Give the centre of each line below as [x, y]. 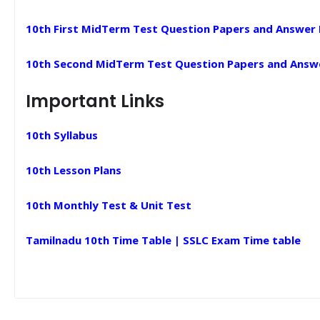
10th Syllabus [62, 135]
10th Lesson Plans [74, 170]
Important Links [95, 101]
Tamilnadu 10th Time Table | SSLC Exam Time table [163, 240]
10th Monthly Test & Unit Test [109, 205]
